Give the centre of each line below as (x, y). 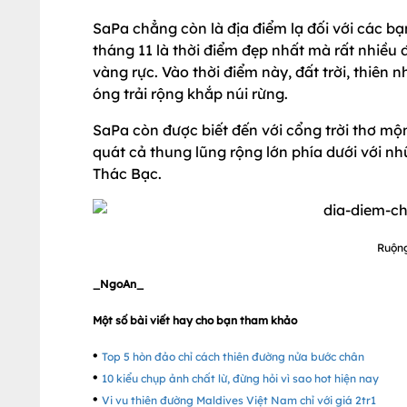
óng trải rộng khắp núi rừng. (190, 94)
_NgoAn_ (118, 284)
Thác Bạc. (127, 174)
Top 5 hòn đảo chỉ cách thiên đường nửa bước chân (233, 357)
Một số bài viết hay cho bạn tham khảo (195, 320)
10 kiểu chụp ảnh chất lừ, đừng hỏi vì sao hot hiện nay (240, 378)
